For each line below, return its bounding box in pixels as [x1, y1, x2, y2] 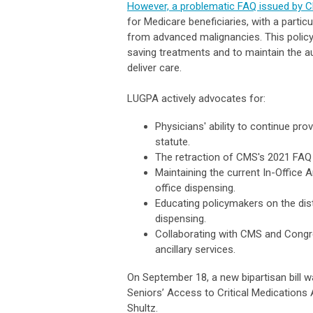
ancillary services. [155, 242, 235, 256]
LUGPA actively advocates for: [127, 92, 265, 105]
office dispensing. [155, 181, 235, 194]
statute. [155, 135, 190, 148]
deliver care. [127, 61, 182, 74]
